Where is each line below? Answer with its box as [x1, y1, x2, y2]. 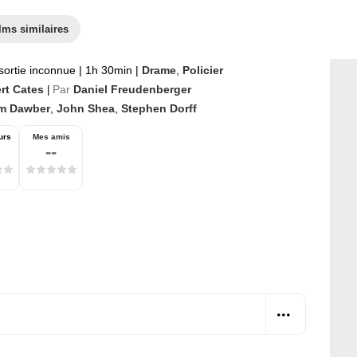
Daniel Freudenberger [73, 83, 191, 96]
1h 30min [82, 64, 135, 76]
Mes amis [32, 132, 70, 141]
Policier [182, 64, 223, 76]
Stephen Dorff [121, 102, 197, 115]
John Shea [57, 102, 115, 115]
